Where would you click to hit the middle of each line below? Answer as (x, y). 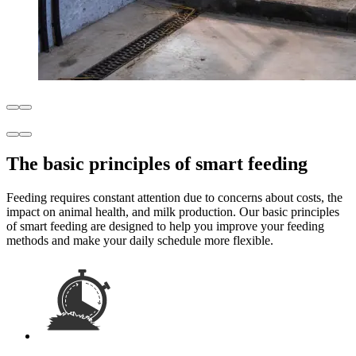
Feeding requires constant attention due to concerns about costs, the (174, 197)
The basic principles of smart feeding (157, 163)
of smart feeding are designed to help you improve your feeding (165, 226)
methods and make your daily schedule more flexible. (140, 240)
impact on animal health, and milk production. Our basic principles (173, 211)
